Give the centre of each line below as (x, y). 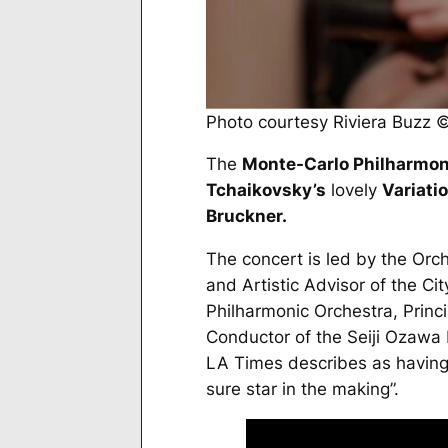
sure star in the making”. (302, 389)
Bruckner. (246, 216)
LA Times (244, 363)
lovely (353, 190)
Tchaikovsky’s (265, 190)
